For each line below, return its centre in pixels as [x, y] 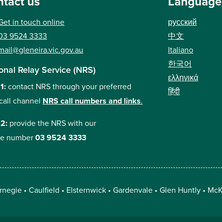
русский [182, 22]
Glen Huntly [180, 190]
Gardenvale [133, 190]
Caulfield [44, 190]
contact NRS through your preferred [70, 86]
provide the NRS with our [53, 123]
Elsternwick [86, 190]
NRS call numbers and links [92, 101]
